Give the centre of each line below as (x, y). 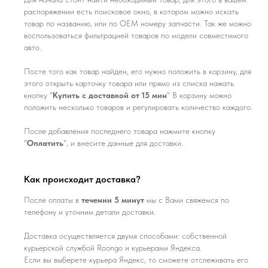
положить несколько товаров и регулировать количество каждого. (138, 107)
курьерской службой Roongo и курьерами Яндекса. (113, 247)
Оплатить (45, 143)
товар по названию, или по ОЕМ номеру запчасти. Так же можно (138, 23)
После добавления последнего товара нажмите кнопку (120, 131)
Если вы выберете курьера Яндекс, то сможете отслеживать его (136, 259)
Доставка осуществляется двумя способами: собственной (125, 235)
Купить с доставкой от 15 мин (110, 95)
